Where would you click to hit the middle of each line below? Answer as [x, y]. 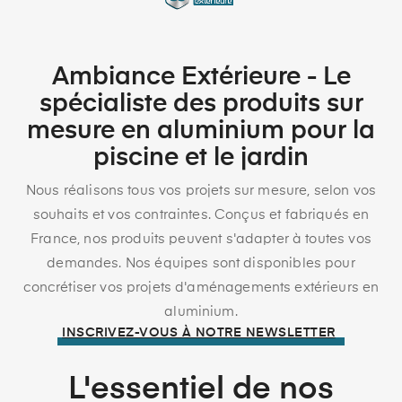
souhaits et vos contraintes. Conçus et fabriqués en [201, 214]
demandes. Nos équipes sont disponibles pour [201, 263]
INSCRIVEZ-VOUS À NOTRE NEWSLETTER [199, 332]
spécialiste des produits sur [201, 104]
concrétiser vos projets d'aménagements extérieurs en [201, 287]
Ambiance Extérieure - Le [201, 77]
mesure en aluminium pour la [201, 131]
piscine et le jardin [201, 157]
